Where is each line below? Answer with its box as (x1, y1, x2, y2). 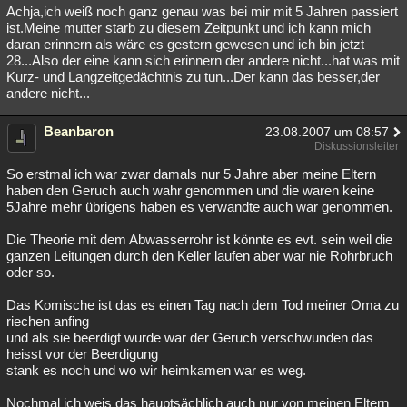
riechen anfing (6, 313, 89, 329)
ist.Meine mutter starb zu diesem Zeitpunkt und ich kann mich (6, 20, 371, 35)
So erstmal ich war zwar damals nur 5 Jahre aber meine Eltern (6, 166, 376, 182)
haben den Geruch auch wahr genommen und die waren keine (6, 183, 374, 198)
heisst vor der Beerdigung (6, 346, 158, 362)
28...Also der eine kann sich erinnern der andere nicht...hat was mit (6, 53, 400, 68)
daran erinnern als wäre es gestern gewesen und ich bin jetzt (6, 36, 364, 52)
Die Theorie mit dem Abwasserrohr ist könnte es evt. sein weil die (6, 232, 392, 247)
